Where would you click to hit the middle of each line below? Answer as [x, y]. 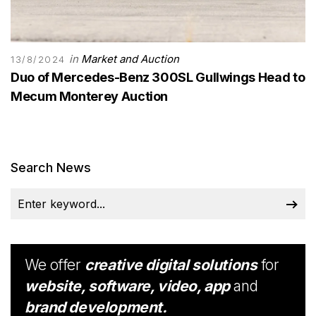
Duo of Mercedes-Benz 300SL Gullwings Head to [158, 77]
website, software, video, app [127, 286]
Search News [51, 167]
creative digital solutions [171, 265]
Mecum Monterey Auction [90, 96]
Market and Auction [130, 59]
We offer [55, 265]
